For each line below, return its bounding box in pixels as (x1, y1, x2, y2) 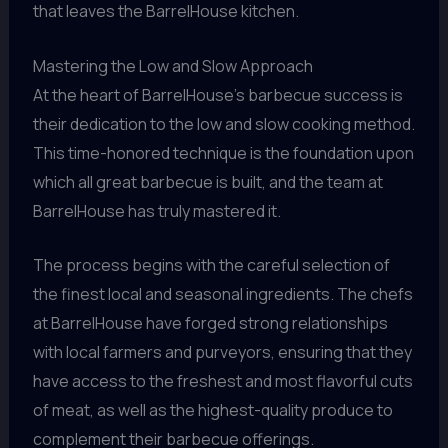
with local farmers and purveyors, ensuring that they (32, 341, 412, 364)
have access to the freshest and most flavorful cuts (32, 370, 413, 393)
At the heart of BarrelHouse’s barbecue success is (32, 83, 403, 106)
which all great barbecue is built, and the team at (32, 170, 383, 193)
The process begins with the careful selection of (32, 254, 390, 277)
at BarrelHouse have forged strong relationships (32, 312, 388, 335)
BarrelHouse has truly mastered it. (32, 199, 281, 222)
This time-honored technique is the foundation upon (32, 141, 414, 164)
